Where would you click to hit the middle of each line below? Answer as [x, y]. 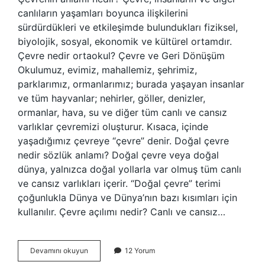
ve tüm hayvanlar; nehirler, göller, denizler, [112, 98]
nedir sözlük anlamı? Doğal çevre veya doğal [118, 155]
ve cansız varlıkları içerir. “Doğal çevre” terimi [119, 183]
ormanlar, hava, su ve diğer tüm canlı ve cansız [122, 112]
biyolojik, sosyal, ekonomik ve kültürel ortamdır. [125, 41]
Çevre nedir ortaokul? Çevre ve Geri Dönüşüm [121, 56]
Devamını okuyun [59, 251]
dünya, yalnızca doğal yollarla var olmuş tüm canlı [130, 169]
